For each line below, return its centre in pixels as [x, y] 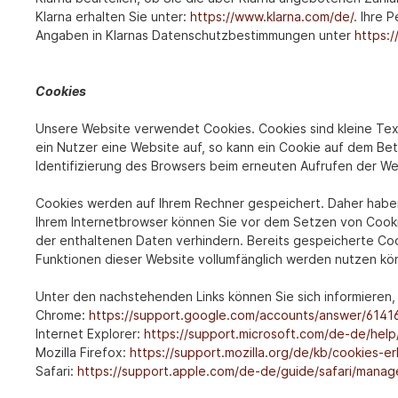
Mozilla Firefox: [83, 353]
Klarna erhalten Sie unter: [113, 17]
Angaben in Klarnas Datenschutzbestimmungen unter [195, 36]
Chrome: [62, 315]
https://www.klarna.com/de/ [272, 17]
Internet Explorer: [90, 334]
